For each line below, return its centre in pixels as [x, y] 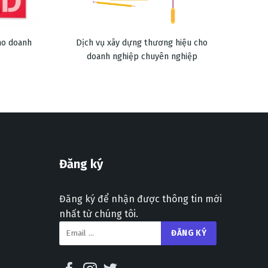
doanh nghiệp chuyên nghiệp [142, 57]
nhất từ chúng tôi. [98, 214]
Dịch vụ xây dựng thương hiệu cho [142, 43]
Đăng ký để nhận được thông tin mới [140, 199]
